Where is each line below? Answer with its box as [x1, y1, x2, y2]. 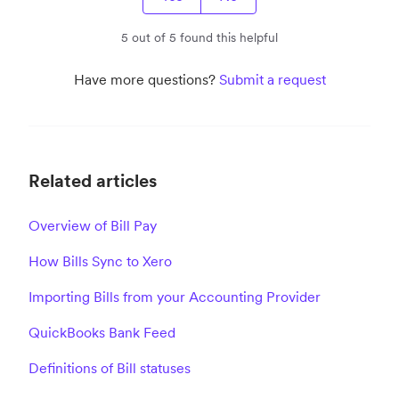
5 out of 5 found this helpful [121, 29, 278, 46]
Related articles [28, 169, 157, 193]
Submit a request [218, 70, 326, 89]
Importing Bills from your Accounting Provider [28, 288, 321, 306]
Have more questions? [73, 70, 219, 89]
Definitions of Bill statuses [28, 359, 191, 378]
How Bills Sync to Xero [28, 252, 172, 271]
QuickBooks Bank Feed [28, 323, 175, 342]
